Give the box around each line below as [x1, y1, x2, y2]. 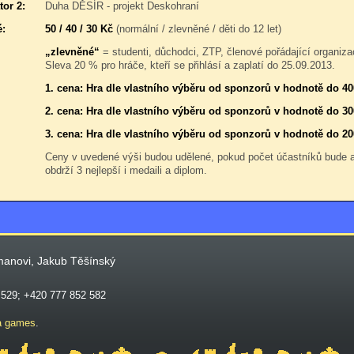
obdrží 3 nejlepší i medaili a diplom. [45, 164, 207, 176]
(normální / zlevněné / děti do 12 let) [113, 23, 281, 35]
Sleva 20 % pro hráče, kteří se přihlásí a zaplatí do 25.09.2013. [45, 59, 335, 71]
